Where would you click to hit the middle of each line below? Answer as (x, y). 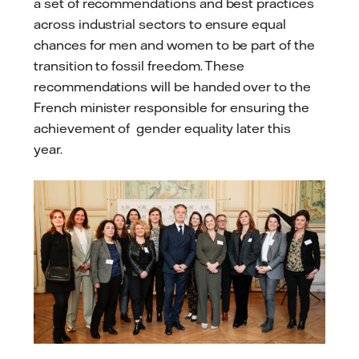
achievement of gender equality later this (162, 129)
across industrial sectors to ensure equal (160, 24)
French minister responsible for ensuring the (171, 108)
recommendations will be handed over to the (172, 87)
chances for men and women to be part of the (174, 45)
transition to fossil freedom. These (139, 66)
